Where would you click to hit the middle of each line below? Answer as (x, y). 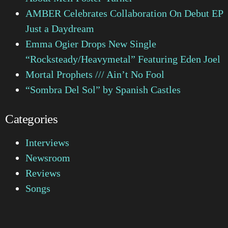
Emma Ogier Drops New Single (91, 44)
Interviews (47, 142)
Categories (31, 119)
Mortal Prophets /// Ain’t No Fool (95, 74)
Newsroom (48, 158)
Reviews (43, 173)
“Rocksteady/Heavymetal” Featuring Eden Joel (123, 59)
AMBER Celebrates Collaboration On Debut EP (124, 13)
